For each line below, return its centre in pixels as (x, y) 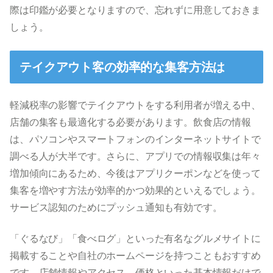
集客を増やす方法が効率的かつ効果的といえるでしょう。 (135, 191)
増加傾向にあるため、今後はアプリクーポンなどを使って (135, 174)
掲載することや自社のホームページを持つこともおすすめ (135, 255)
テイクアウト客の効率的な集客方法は (122, 67)
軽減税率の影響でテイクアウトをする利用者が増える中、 (135, 105)
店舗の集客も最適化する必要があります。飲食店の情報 (130, 122)
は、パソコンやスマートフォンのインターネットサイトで (135, 140)
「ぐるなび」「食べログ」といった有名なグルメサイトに (135, 238)
